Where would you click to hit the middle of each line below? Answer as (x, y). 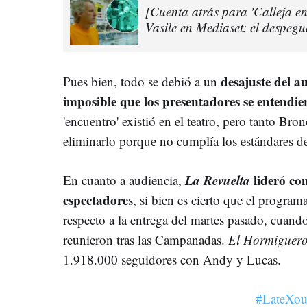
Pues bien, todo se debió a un (142, 81)
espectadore (96, 199)
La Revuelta (218, 180)
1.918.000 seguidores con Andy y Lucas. (172, 259)
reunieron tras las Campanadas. (146, 239)
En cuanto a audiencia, (124, 180)
